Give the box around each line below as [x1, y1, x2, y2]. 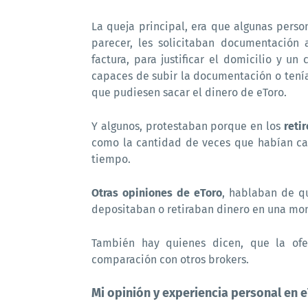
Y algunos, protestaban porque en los [91, 120, 284, 133]
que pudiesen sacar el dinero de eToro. [91, 86, 287, 99]
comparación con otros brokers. [91, 253, 249, 266]
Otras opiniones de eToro [91, 186, 222, 199]
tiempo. [91, 153, 131, 166]
